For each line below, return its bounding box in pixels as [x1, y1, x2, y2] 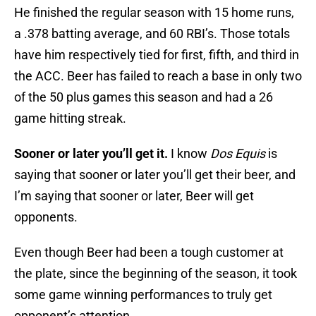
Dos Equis [210, 146, 265, 162]
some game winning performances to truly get [14, 287, 272, 303]
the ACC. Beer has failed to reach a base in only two [14, 68, 302, 84]
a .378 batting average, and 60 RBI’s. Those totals [14, 26, 290, 42]
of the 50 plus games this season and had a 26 [14, 90, 273, 105]
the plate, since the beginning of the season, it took [14, 266, 297, 281]
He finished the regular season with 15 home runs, [14, 5, 294, 20]
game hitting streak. [14, 111, 126, 126]
